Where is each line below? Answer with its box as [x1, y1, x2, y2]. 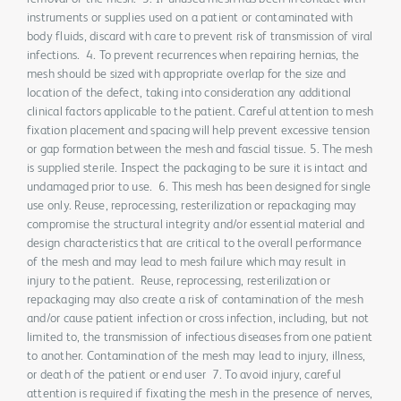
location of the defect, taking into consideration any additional [27, 87, 352, 100]
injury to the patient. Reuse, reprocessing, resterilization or [27, 275, 330, 288]
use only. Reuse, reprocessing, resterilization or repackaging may [27, 200, 357, 213]
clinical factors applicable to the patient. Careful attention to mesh [27, 106, 374, 119]
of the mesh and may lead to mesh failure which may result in [27, 256, 346, 269]
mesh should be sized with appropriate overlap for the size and [27, 68, 346, 81]
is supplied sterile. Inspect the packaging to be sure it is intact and [27, 162, 368, 175]
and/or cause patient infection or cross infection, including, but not [27, 312, 370, 326]
